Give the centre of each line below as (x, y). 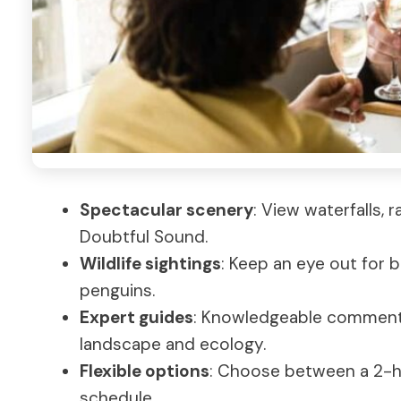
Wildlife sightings (150, 263)
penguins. (117, 290)
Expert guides (137, 317)
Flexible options (145, 371)
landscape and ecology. (173, 344)
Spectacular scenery (166, 209)
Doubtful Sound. (144, 236)
